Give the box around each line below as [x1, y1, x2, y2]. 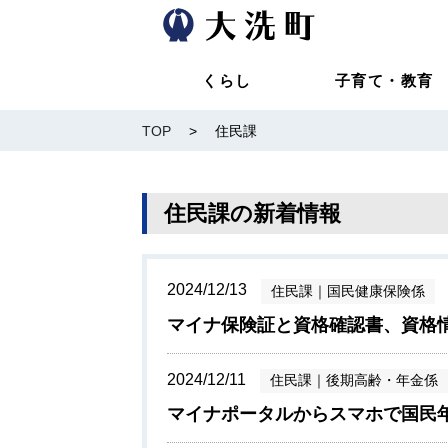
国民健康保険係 [326, 282, 425, 299]
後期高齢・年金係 [325, 372, 438, 389]
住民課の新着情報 [163, 200, 341, 226]
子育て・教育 [334, 71, 434, 89]
